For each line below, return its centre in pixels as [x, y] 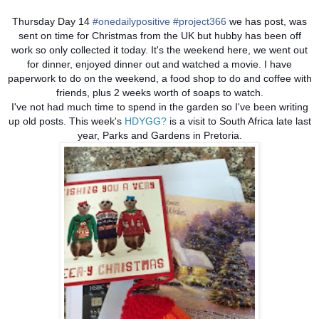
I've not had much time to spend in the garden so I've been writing [159, 107]
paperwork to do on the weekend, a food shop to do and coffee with [159, 79]
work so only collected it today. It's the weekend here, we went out [159, 50]
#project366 [200, 22]
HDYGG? [145, 121]
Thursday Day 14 [52, 22]
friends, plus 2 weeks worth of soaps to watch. [159, 93]
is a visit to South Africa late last [239, 121]
